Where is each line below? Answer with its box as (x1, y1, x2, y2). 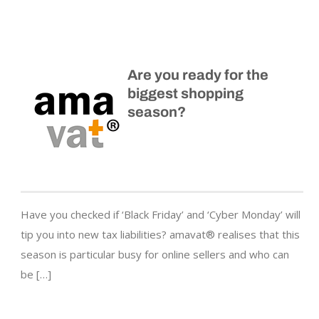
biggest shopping (127, 85, 244, 102)
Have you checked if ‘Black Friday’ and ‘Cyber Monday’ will (21, 207, 300, 222)
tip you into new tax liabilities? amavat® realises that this (21, 227, 300, 242)
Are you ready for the (127, 67, 268, 83)
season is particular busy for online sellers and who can (21, 247, 289, 262)
